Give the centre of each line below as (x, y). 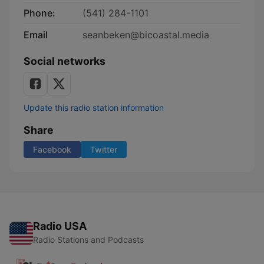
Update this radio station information (94, 108)
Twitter (104, 149)
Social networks (65, 61)
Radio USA (60, 226)
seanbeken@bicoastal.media (146, 35)
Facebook (52, 149)
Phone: (39, 13)
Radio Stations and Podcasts (88, 240)
